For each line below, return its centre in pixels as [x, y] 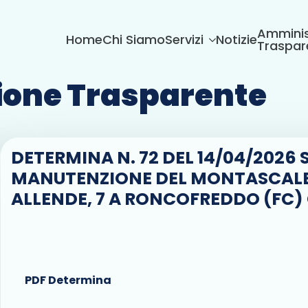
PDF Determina [68, 280]
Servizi [184, 39]
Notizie [236, 39]
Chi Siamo [134, 39]
